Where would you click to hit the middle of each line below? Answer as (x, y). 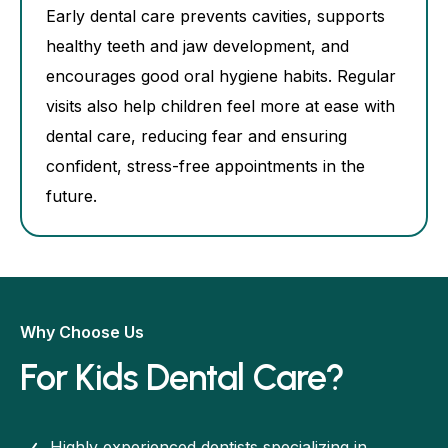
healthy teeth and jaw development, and (197, 45)
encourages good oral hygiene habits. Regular (221, 75)
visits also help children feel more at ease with (220, 105)
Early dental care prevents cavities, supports (215, 15)
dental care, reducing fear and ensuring (196, 135)
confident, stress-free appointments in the (205, 165)
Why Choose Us (82, 331)
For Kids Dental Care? (182, 377)
